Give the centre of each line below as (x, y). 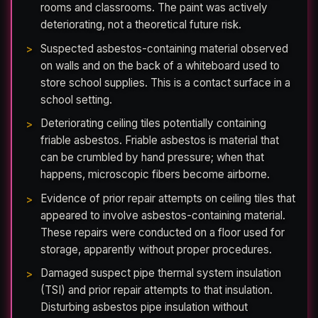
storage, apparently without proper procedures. (156, 249)
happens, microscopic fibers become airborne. (155, 175)
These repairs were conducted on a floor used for (163, 232)
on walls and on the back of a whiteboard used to (160, 65)
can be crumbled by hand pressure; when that (152, 158)
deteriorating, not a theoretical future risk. (141, 24)
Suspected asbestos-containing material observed (164, 48)
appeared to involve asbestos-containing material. (163, 215)
